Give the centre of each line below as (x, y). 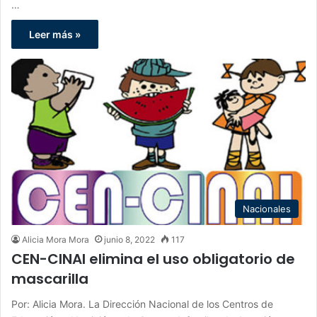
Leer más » (55, 34)
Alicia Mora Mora (56, 239)
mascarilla (50, 278)
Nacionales (267, 208)
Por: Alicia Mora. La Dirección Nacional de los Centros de (142, 304)
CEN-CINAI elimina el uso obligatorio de (153, 259)
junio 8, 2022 (129, 239)
